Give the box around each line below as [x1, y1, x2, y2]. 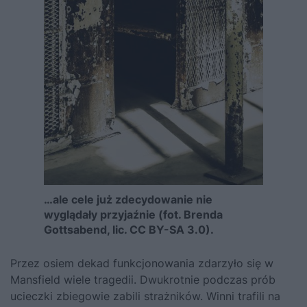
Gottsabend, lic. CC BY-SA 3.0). [44, 223, 214, 237]
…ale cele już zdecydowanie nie [44, 193, 212, 207]
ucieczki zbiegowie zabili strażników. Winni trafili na [10, 289, 280, 304]
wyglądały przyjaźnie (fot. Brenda [44, 208, 223, 222]
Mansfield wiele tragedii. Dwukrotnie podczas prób [10, 273, 275, 287]
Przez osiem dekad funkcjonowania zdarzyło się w [10, 256, 273, 271]
